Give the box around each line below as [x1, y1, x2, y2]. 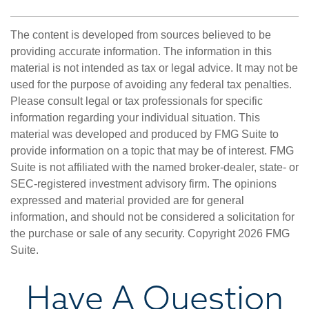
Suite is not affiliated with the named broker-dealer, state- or [10, 161, 299, 174]
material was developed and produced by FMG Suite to [10, 128, 279, 141]
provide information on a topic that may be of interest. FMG [10, 145, 294, 157]
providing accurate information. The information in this [10, 46, 272, 58]
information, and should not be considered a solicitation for [10, 211, 295, 223]
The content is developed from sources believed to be [10, 29, 271, 41]
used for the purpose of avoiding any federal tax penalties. [10, 79, 292, 91]
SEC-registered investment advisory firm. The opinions [10, 178, 277, 190]
